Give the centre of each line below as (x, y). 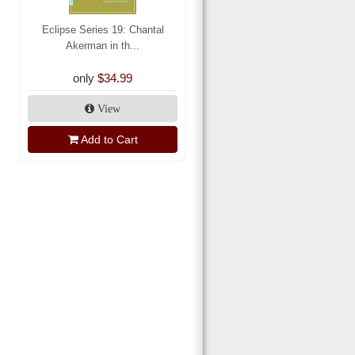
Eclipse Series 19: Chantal (103, 30)
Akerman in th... (103, 46)
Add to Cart (109, 140)
